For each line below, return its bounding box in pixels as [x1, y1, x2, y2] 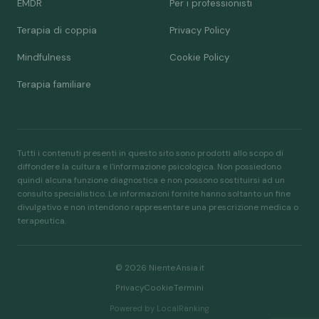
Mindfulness [17, 51, 71, 63]
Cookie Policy [169, 51, 229, 63]
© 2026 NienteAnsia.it [115, 262, 204, 273]
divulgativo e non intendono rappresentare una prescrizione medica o [17, 201, 298, 213]
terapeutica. [17, 214, 66, 226]
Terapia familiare [17, 78, 91, 90]
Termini [174, 282, 204, 293]
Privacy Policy [169, 23, 230, 36]
